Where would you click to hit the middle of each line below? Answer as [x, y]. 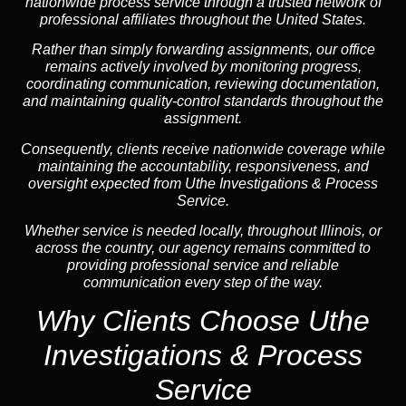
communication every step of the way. [203, 283]
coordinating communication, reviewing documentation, [203, 84]
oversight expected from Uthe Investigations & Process [203, 183]
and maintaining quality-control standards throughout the [203, 101]
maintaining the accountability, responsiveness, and [203, 166]
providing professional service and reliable [203, 266]
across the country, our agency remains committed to [203, 248]
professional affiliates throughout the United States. [203, 19]
